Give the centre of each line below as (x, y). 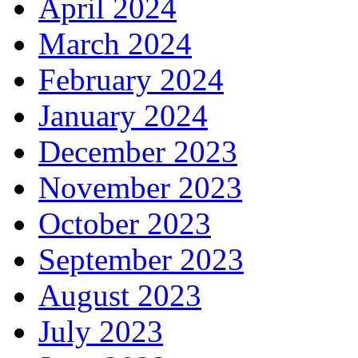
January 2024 (123, 115)
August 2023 (120, 295)
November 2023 (140, 187)
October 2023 (125, 223)
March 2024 (115, 44)
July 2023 (101, 331)
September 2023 (141, 259)
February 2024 (131, 80)
